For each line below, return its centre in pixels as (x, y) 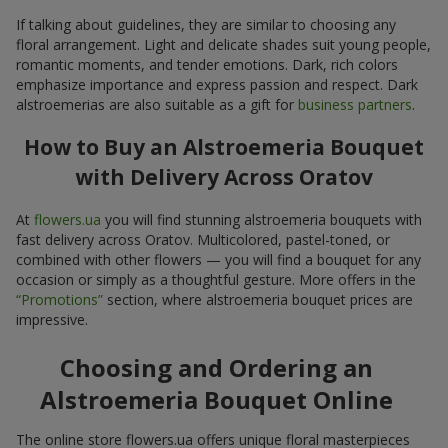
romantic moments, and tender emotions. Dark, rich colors (207, 64)
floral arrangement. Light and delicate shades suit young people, (223, 44)
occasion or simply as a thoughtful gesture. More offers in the (216, 279)
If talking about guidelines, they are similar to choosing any (206, 24)
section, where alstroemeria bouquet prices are (258, 299)
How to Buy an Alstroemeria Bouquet (224, 147)
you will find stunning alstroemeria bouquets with (261, 219)
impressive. (52, 319)
